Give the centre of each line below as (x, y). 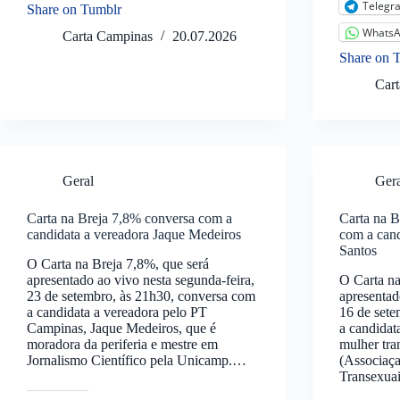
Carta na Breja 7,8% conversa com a (129, 219)
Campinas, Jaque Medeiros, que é (121, 329)
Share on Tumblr (74, 10)
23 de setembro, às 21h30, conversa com (141, 296)
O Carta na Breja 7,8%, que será (118, 264)
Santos (358, 251)
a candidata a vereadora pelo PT (117, 312)
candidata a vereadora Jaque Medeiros (134, 235)
